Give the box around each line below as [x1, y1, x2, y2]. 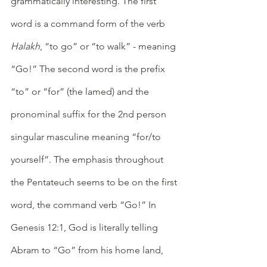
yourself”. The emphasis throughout [11, 153, 166, 165]
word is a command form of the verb [11, 17, 167, 29]
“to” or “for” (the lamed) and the [11, 85, 151, 97]
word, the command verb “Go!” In [11, 198, 159, 210]
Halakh [11, 40, 40, 52]
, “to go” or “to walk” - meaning [40, 40, 178, 52]
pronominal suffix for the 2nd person [11, 108, 169, 120]
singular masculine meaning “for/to [11, 131, 163, 142]
